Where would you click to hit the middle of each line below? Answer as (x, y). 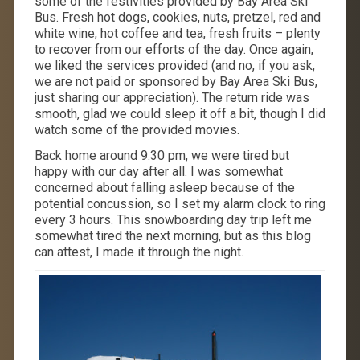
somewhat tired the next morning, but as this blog (172, 236)
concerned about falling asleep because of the (164, 188)
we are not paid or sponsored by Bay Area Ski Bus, (176, 82)
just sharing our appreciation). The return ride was (172, 98)
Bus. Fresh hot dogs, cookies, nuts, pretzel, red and (177, 18)
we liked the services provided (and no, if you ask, (174, 66)
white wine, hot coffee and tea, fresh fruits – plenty (177, 34)
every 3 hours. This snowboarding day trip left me (173, 220)
